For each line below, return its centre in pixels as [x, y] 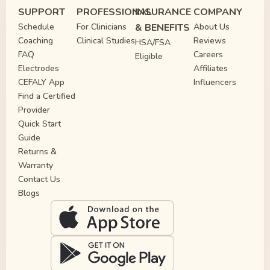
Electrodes [39, 68]
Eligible [149, 56]
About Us [212, 27]
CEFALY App [41, 82]
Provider [34, 110]
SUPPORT [42, 12]
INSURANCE [163, 12]
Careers [208, 54]
